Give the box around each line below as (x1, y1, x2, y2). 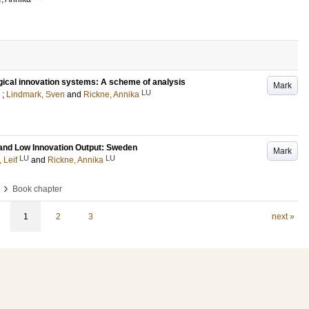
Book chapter (12, 184, 62, 194)
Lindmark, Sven (6, 90, 65, 99)
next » (271, 212, 295, 221)
